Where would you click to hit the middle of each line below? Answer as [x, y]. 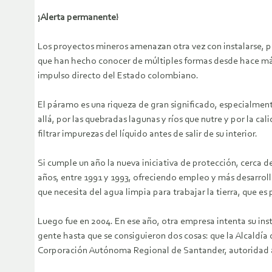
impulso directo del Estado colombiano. [118, 76]
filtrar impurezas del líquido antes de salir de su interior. [148, 134]
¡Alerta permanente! [78, 18]
